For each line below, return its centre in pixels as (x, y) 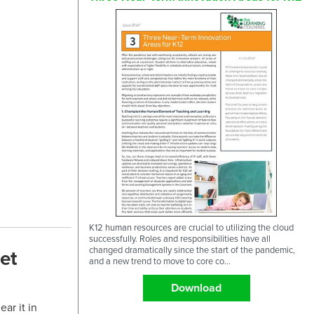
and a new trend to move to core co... (160, 261)
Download (196, 287)
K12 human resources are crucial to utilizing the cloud (191, 227)
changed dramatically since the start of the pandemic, (192, 250)
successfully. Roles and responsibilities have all (180, 239)
